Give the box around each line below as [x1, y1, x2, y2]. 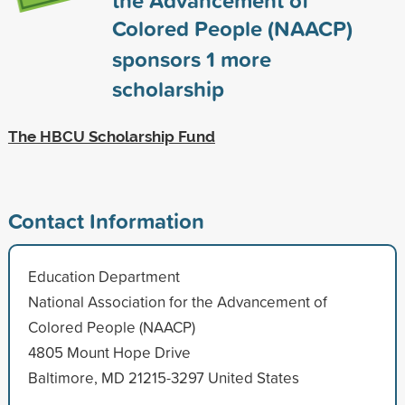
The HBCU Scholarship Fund [7, 127, 215, 146]
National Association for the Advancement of [27, 290, 327, 312]
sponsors [111, 42, 206, 74]
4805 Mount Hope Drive [27, 341, 191, 363]
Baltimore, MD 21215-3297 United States [27, 366, 299, 388]
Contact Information [7, 204, 204, 236]
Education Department [27, 265, 180, 287]
